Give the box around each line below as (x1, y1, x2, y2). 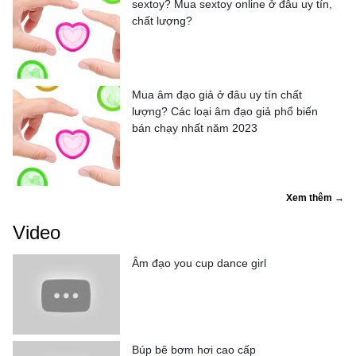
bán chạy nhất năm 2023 (132, 121, 257, 134)
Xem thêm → (286, 192, 344, 203)
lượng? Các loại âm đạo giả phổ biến (132, 104, 318, 118)
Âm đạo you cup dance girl (132, 256, 266, 269)
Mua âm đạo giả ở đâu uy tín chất (132, 87, 302, 101)
